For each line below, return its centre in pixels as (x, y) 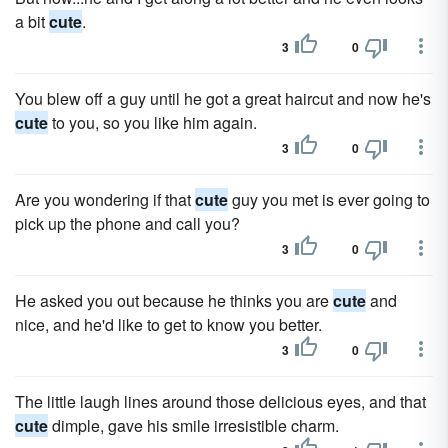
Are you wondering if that (105, 199)
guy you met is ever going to (329, 199)
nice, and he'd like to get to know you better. (168, 324)
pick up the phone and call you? (127, 223)
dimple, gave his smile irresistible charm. (193, 425)
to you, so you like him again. (152, 122)
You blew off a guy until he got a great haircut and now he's (223, 98)
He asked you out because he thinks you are (174, 300)
